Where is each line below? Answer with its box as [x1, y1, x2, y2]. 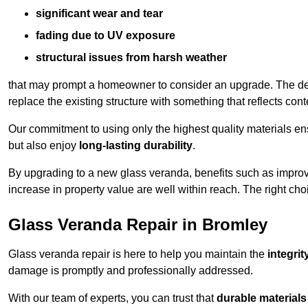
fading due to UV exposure [36, 29, 175, 41]
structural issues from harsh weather [36, 51, 227, 63]
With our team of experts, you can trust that [8, 291, 217, 304]
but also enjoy [8, 139, 79, 151]
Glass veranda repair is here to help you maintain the [8, 247, 267, 260]
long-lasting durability [79, 139, 192, 151]
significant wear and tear [36, 7, 163, 19]
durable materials [217, 291, 307, 304]
